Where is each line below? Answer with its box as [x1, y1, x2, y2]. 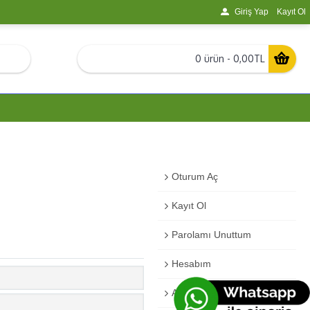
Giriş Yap [235, 7, 268, 17]
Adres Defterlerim [172, 287, 248, 298]
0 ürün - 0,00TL [194, 53, 265, 64]
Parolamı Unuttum [172, 229, 251, 240]
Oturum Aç [172, 171, 218, 182]
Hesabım [172, 258, 211, 269]
